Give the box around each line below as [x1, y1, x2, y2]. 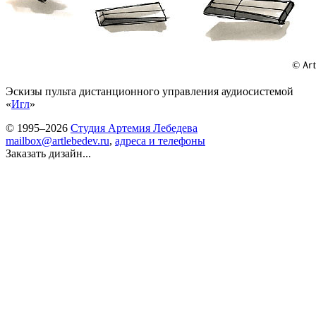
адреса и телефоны [115, 135, 205, 147]
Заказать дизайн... [6, 147, 91, 159]
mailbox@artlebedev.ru [6, 135, 109, 147]
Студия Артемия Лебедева [71, 122, 197, 134]
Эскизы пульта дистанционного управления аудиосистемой [6, 85, 293, 97]
